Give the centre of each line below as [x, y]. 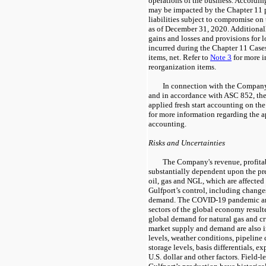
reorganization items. [182, 66]
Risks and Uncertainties [187, 142]
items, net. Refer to [179, 57]
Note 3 [221, 57]
